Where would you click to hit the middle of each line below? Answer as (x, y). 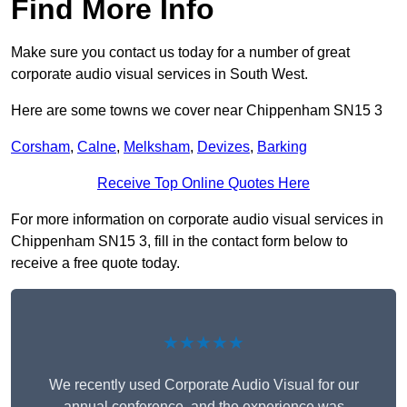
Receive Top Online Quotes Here (203, 184)
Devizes (223, 147)
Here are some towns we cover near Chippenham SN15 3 (197, 111)
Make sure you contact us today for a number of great (180, 53)
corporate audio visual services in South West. (159, 74)
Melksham (157, 147)
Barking (282, 147)
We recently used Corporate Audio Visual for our (203, 385)
